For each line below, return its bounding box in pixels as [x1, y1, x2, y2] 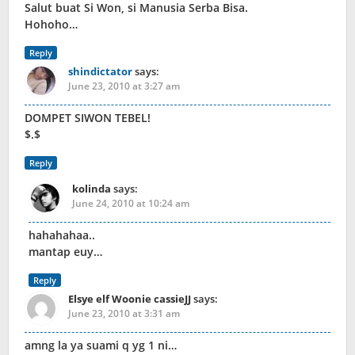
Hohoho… [25, 17, 78, 32]
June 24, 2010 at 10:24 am [72, 197, 189, 211]
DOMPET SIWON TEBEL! [25, 110, 151, 126]
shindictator [68, 64, 132, 79]
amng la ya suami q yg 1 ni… [25, 338, 177, 353]
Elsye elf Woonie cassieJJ [68, 292, 191, 307]
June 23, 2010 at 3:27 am [68, 79, 180, 94]
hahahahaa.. [29, 227, 95, 243]
